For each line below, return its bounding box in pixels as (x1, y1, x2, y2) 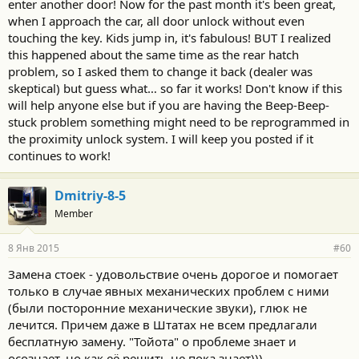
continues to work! (8, 147, 111, 163)
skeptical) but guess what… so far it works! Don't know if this (8, 79, 342, 96)
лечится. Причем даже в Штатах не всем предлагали (8, 316, 317, 333)
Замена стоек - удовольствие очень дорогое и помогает (8, 265, 338, 282)
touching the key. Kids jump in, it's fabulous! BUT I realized (8, 29, 331, 46)
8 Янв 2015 (8, 240, 59, 255)
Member (54, 206, 93, 220)
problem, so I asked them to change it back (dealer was (8, 63, 313, 79)
